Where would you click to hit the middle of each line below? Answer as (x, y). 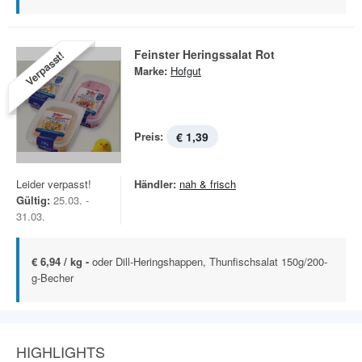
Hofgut (186, 71)
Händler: (155, 184)
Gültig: (33, 200)
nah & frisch (208, 184)
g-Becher (53, 278)
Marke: (151, 71)
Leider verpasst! (54, 184)
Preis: (149, 136)
